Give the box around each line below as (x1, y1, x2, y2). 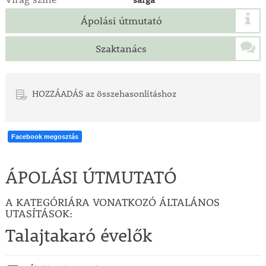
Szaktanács (96, 42, 147, 56)
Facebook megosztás (11, 133, 78, 141)
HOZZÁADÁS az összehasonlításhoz (31, 87, 176, 100)
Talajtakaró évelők (5, 224, 152, 247)
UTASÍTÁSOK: (5, 207, 72, 221)
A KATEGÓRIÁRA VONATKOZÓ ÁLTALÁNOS (5, 195, 220, 210)
